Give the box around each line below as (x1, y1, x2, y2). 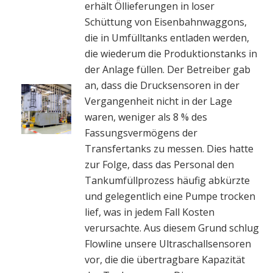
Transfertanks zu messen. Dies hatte (85, 141, 253, 155)
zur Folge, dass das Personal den (85, 157, 234, 171)
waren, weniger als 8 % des (85, 110, 207, 124)
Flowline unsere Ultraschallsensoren (85, 236, 251, 250)
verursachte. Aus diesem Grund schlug (85, 221, 259, 235)
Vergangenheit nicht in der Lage (85, 94, 232, 108)
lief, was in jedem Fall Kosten (85, 205, 214, 219)
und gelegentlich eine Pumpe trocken (85, 189, 255, 203)
